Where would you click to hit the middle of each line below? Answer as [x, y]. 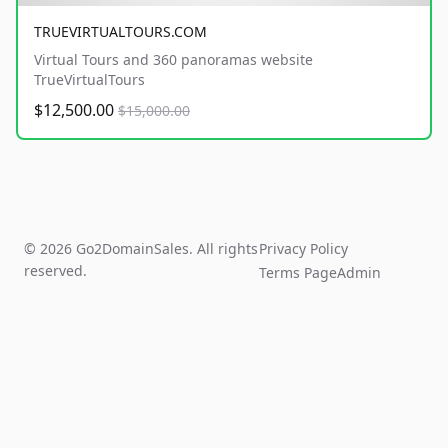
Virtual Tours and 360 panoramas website [173, 60]
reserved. [55, 271]
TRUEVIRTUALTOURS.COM [120, 32]
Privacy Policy [304, 249]
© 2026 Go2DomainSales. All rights [141, 249]
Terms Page [298, 273]
